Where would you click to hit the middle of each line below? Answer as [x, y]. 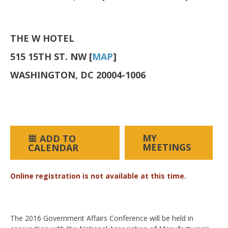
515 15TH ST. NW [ [51, 57]
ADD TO [58, 139]
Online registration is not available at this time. [98, 176]
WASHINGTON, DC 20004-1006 [78, 75]
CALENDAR [53, 148]
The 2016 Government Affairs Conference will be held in [102, 218]
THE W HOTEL [42, 38]
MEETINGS [166, 147]
